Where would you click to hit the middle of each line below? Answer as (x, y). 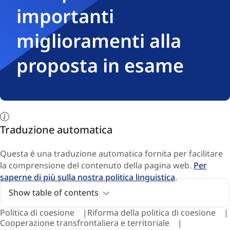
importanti (65, 16)
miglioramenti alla (99, 41)
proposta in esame (100, 65)
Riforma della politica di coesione (151, 212)
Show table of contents (54, 192)
